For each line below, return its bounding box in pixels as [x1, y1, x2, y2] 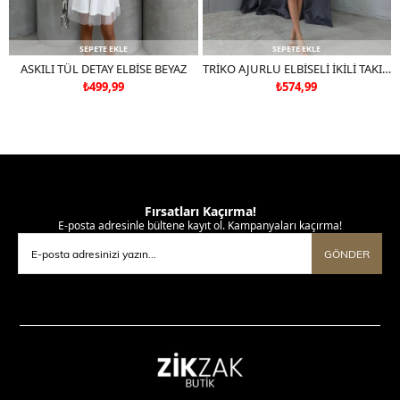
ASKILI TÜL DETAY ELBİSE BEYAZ [20, 61, 187, 78]
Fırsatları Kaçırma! [144, 203, 256, 221]
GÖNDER [324, 246, 370, 262]
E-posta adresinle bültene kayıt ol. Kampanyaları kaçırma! [58, 218, 342, 234]
